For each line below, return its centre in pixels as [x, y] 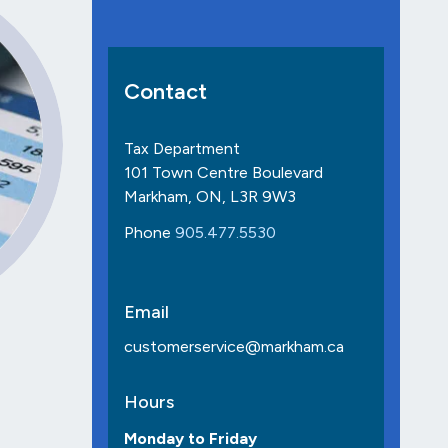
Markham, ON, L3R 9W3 [210, 197]
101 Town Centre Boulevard [223, 173]
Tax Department [182, 149]
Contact [165, 92]
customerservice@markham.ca [234, 347]
